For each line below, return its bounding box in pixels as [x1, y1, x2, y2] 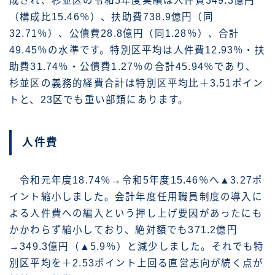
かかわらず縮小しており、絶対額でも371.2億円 [9, 225, 238, 236]
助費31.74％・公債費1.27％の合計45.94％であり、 [9, 61, 256, 72]
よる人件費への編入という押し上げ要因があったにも [9, 208, 263, 219]
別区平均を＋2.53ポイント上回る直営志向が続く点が [9, 258, 264, 269]
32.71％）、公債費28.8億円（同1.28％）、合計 [9, 28, 240, 39]
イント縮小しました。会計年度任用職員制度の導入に [9, 192, 263, 203]
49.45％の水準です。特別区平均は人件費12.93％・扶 [9, 45, 265, 56]
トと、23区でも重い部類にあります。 [9, 95, 189, 106]
